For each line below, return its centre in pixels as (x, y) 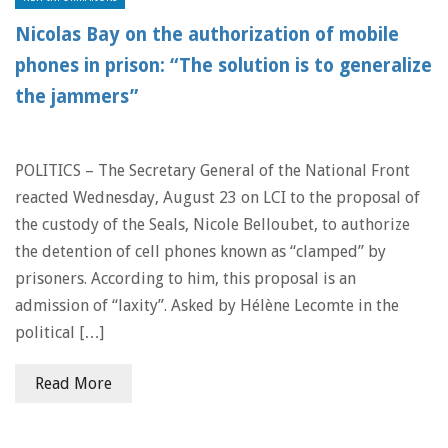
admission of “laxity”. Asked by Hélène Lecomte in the (207, 305)
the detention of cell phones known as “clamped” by (200, 251)
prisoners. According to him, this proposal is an (185, 278)
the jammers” (76, 96)
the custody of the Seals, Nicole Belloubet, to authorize (212, 224)
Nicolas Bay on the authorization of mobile (207, 34)
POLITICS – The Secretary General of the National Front (212, 170)
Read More (73, 383)
